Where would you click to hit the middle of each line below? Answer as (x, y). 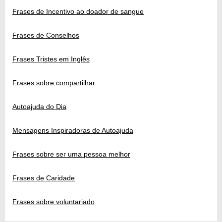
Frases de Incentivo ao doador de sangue (78, 11)
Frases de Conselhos (46, 35)
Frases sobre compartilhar (54, 83)
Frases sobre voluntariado (54, 201)
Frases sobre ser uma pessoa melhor (71, 154)
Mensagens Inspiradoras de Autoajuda (73, 130)
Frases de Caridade (44, 178)
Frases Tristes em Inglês (51, 59)
